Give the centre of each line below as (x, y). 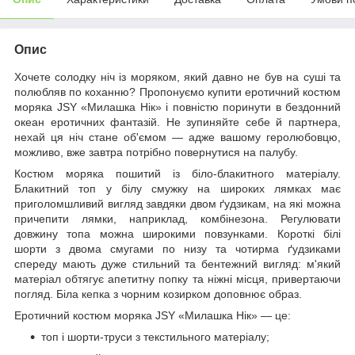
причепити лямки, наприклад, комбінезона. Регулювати (177, 219)
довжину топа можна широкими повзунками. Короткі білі (177, 234)
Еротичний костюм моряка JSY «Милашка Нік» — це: (153, 316)
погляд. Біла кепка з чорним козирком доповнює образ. (158, 294)
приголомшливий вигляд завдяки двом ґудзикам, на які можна (177, 204)
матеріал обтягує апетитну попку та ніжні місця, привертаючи (177, 279)
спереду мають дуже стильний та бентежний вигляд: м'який (177, 264)
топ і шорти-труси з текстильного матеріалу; (155, 337)
